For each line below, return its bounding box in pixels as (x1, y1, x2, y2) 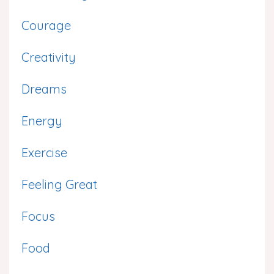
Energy (21, 113, 62, 128)
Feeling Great (21, 176, 97, 192)
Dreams (21, 81, 67, 97)
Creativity (21, 49, 76, 65)
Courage (21, 17, 71, 33)
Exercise (21, 144, 67, 160)
